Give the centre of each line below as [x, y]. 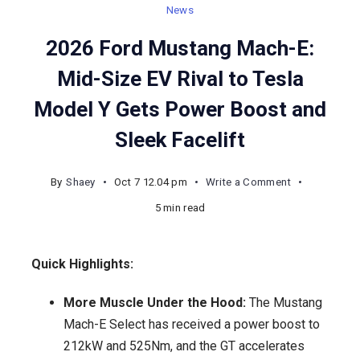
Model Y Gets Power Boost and [180, 109]
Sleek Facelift [180, 139]
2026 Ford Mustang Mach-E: [180, 48]
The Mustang [284, 303]
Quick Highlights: [82, 264]
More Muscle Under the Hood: [155, 303]
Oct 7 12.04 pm [150, 182]
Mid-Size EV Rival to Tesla [180, 78]
